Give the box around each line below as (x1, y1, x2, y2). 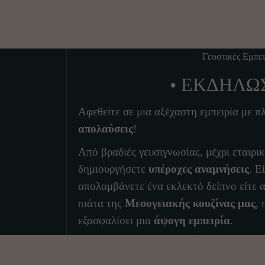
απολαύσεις (78, 122, 133, 135)
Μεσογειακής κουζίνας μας (125, 197, 256, 209)
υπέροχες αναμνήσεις (148, 163, 249, 175)
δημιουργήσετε (78, 163, 148, 175)
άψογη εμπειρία (154, 214, 230, 227)
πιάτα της (78, 197, 125, 209)
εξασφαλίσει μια (78, 214, 154, 227)
